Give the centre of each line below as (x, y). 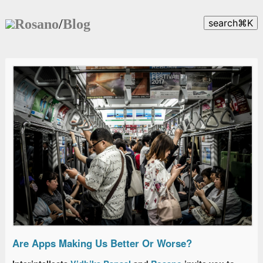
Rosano (37, 24)
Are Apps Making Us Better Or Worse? (102, 243)
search (223, 23)
